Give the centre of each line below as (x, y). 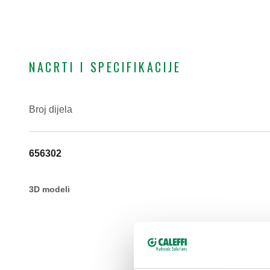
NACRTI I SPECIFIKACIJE (105, 67)
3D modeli (49, 190)
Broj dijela (51, 110)
